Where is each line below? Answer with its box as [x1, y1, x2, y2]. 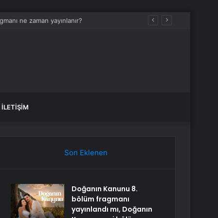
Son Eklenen [64, 148, 108, 157]
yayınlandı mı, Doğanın [72, 204, 153, 214]
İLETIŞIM [1, 103, 29, 111]
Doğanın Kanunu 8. [72, 184, 138, 194]
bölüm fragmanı [72, 194, 130, 204]
